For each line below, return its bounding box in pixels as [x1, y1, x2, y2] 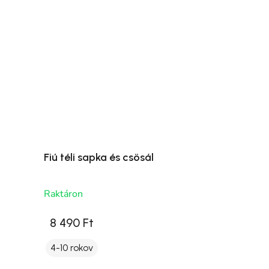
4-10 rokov [50, 242, 93, 254]
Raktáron [43, 187, 83, 201]
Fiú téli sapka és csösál [43, 151, 154, 165]
